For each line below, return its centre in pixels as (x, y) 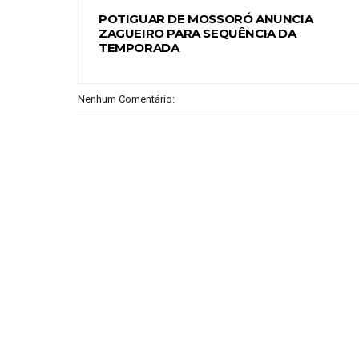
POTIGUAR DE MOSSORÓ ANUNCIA (206, 19)
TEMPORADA (139, 48)
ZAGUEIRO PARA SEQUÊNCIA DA (198, 34)
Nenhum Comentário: (126, 99)
